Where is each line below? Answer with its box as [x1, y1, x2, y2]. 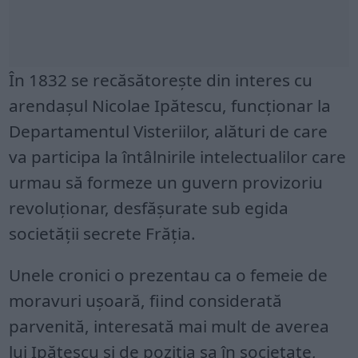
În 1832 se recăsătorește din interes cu [9, 68, 313, 91]
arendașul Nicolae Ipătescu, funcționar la [9, 93, 332, 117]
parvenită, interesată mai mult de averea [9, 314, 330, 337]
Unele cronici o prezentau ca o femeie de [9, 263, 328, 286]
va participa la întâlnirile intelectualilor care [9, 145, 347, 168]
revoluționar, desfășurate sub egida [9, 196, 289, 219]
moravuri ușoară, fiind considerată [9, 288, 283, 312]
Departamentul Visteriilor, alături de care [9, 119, 328, 142]
